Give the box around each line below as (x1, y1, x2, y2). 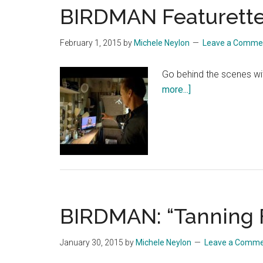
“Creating (190, 129, 227, 140)
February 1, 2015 (60, 38, 122, 48)
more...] (162, 84, 191, 95)
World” (190, 160, 218, 171)
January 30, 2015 (60, 238, 123, 247)
